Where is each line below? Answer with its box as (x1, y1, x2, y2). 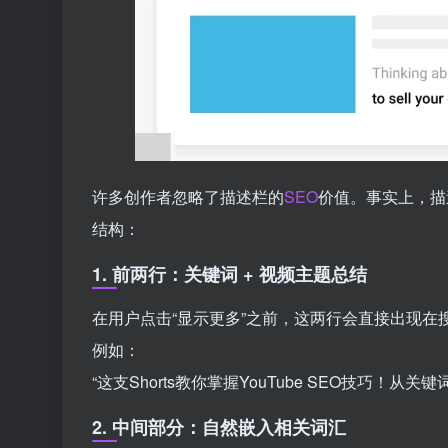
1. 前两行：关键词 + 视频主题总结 (92, 260, 367, 287)
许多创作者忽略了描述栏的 (92, 184, 284, 208)
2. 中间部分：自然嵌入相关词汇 (92, 413, 346, 440)
